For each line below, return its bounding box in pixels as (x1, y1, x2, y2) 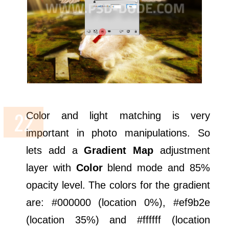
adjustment (153, 144, 210, 156)
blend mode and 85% (102, 162, 210, 173)
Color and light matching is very (26, 109, 210, 121)
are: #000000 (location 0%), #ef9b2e (26, 196, 210, 208)
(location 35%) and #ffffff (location (26, 214, 210, 225)
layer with (26, 162, 76, 173)
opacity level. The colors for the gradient (26, 179, 210, 191)
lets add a (26, 144, 84, 156)
